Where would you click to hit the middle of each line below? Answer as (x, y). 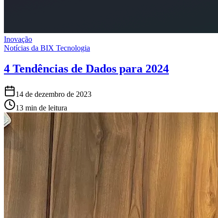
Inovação (18, 39)
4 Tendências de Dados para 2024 (86, 68)
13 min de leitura (41, 108)
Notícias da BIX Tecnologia (47, 48)
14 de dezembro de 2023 (54, 94)
